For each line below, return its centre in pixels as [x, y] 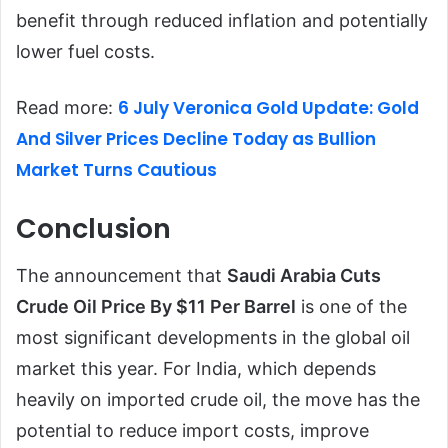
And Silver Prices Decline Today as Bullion [196, 138]
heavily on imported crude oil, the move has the [218, 400]
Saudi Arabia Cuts [304, 276]
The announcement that [121, 276]
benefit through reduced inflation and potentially [222, 20]
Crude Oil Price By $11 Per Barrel [156, 307]
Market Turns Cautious [116, 169]
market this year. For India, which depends [196, 369]
